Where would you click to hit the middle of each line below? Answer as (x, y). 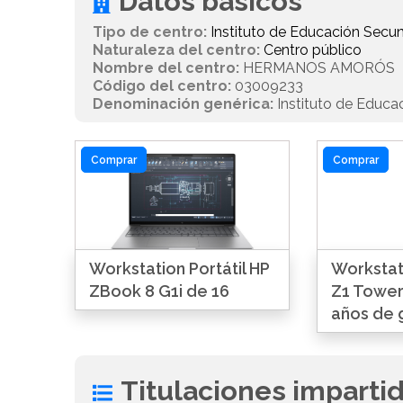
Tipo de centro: (150, 32)
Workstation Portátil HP (180, 269)
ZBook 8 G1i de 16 (160, 291)
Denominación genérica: (184, 104)
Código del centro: (162, 86)
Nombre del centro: (166, 68)
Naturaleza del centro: (177, 50)
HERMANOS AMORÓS (318, 68)
